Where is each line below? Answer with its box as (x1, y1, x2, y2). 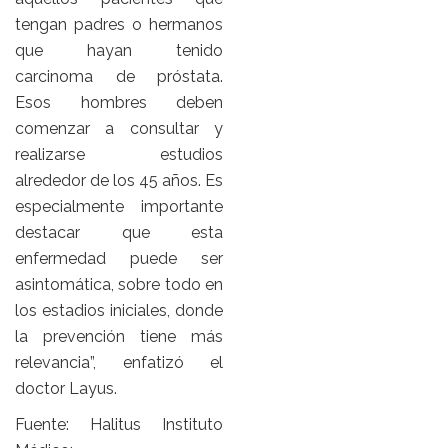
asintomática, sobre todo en (15, 275, 223, 295)
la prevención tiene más (15, 327, 223, 347)
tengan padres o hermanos (15, 15, 223, 35)
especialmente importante (15, 197, 223, 217)
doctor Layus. (15, 379, 117, 399)
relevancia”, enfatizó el (15, 353, 223, 373)
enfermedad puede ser (15, 249, 223, 269)
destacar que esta (15, 223, 223, 243)
